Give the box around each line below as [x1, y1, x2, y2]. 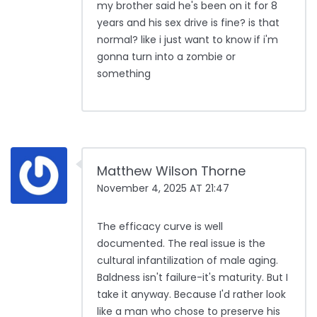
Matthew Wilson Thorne [97, 162, 246, 180]
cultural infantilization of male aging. [97, 253, 278, 268]
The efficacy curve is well [97, 219, 223, 234]
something [97, 67, 151, 81]
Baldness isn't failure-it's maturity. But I [97, 270, 288, 285]
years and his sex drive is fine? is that [97, 16, 279, 30]
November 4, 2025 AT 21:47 [97, 181, 229, 196]
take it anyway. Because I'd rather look [97, 287, 286, 302]
